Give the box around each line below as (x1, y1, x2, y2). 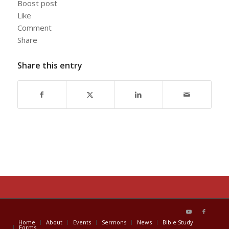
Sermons (101, 218, 126, 226)
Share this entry (17, 60, 82, 72)
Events (73, 218, 91, 226)
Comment (17, 22, 52, 33)
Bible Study (162, 218, 193, 226)
